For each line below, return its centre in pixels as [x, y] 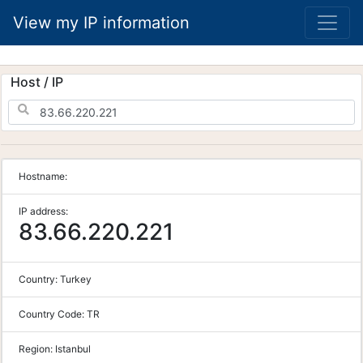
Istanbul [73, 349]
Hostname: [43, 176]
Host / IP [37, 82]
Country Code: [53, 314]
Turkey [76, 279]
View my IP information [101, 23]
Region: [37, 349]
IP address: [43, 211]
